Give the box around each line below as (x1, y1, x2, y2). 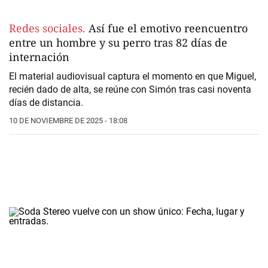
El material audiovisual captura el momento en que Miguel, (9, 71, 256, 83)
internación (9, 50, 69, 65)
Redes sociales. (9, 21, 86, 36)
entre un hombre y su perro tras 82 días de (9, 35, 227, 50)
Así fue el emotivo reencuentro (86, 21, 248, 36)
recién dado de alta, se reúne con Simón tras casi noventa (9, 84, 251, 96)
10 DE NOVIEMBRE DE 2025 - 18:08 (9, 116, 127, 126)
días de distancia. (9, 97, 83, 109)
